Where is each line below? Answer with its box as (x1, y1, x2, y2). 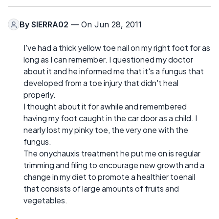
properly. (23, 89, 56, 100)
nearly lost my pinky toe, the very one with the (23, 125, 188, 135)
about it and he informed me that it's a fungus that (23, 66, 204, 77)
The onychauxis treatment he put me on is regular (23, 148, 200, 159)
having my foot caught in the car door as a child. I (23, 113, 197, 124)
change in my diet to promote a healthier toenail (23, 172, 195, 182)
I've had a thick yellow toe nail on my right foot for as (23, 43, 210, 53)
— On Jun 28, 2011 (68, 20, 142, 30)
